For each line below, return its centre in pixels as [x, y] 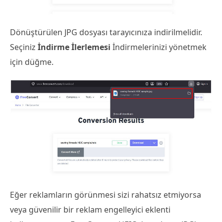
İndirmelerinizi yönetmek [160, 47]
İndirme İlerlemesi [75, 47]
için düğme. [32, 62]
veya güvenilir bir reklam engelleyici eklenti [90, 209]
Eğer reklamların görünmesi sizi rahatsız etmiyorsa [106, 194]
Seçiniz [24, 47]
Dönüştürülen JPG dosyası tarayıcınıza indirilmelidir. [106, 32]
